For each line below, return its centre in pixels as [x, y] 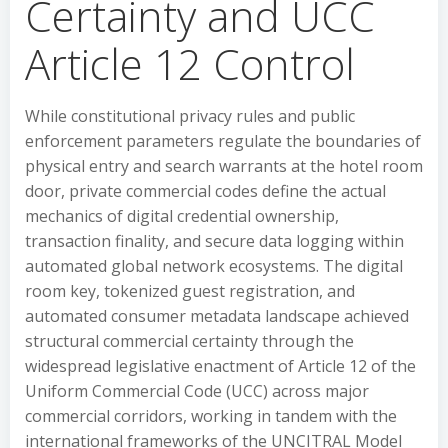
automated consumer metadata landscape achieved [217, 316]
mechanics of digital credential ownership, [182, 216]
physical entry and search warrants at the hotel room [224, 166]
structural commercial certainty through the [189, 341]
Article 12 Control [190, 63]
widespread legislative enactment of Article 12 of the [220, 366]
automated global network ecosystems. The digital [214, 266]
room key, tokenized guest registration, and [190, 291]
